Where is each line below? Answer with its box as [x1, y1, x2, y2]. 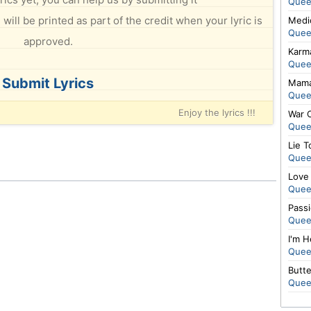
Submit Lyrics [2, 75, 94, 92]
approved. [23, 35, 73, 48]
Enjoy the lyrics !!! [178, 107, 255, 118]
